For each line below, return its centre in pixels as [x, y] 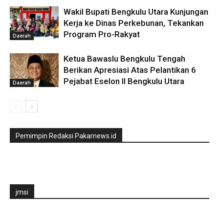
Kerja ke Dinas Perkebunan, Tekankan [134, 23]
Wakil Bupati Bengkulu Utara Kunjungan [136, 11]
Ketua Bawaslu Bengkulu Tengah [124, 58]
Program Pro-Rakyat [103, 34]
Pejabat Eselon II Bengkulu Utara [124, 81]
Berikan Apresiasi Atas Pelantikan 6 [130, 70]
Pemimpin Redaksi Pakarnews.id [66, 136]
